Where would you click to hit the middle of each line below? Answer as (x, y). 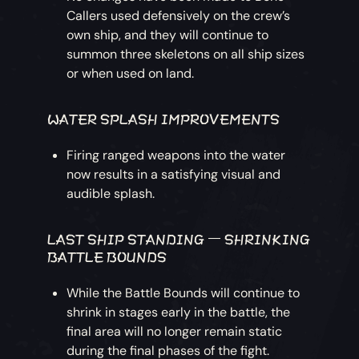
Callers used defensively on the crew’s (179, 15)
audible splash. (111, 193)
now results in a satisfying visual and (174, 174)
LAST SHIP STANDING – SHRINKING (179, 237)
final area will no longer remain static (175, 331)
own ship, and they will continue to (168, 34)
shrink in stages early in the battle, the (179, 312)
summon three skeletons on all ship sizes (186, 54)
